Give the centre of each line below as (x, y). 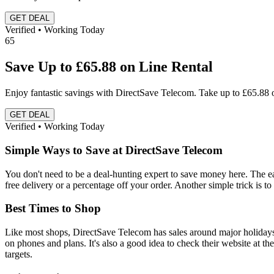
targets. (19, 254)
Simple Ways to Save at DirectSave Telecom (114, 150)
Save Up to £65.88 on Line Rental (109, 67)
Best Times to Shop (53, 209)
